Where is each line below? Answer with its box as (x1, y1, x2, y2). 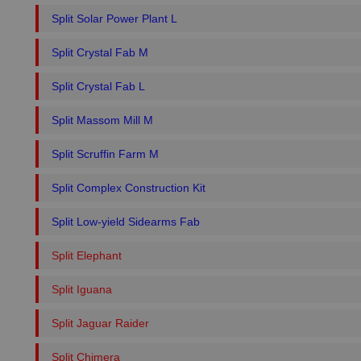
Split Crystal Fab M (52, 46, 148, 59)
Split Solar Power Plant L (52, 12, 177, 25)
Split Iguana (52, 283, 112, 296)
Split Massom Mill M (52, 114, 153, 127)
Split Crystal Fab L (52, 80, 145, 93)
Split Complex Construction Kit (52, 181, 205, 194)
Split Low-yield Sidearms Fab (52, 215, 200, 228)
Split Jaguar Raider (52, 317, 149, 330)
